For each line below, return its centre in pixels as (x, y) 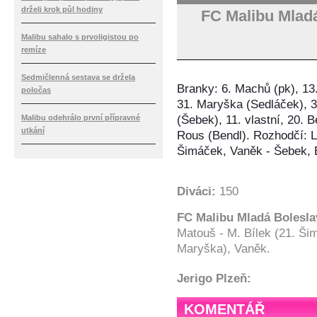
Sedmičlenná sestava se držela (78, 77)
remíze (34, 50)
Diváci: (198, 191)
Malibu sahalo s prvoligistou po (80, 37)
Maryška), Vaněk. (224, 248)
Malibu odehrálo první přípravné (81, 117)
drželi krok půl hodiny (62, 9)
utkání (33, 130)
